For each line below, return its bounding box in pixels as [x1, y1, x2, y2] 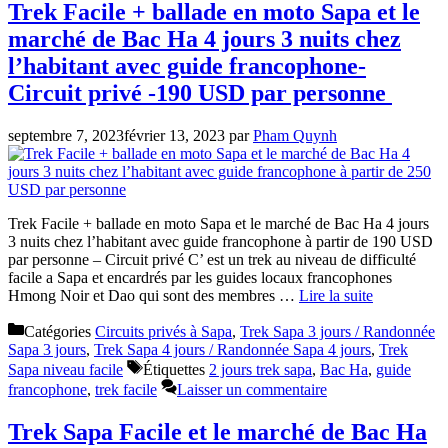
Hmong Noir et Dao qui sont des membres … [8, 287, 299, 305]
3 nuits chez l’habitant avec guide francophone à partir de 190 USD [8, 233, 433, 251]
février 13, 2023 [124, 127, 225, 145]
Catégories [24, 323, 95, 341]
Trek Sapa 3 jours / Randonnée [240, 323, 435, 341]
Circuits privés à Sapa [95, 323, 232, 341]
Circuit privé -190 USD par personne [8, 80, 392, 107]
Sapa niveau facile [8, 361, 123, 379]
